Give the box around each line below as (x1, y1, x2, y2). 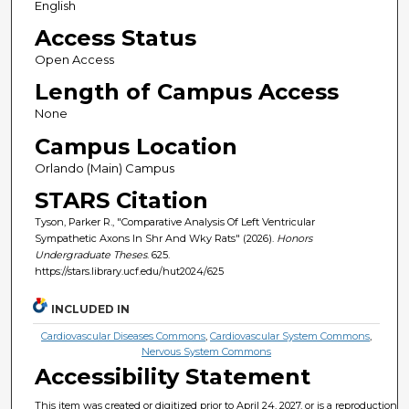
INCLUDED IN (51, 302, 131, 317)
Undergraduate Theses (34, 247, 147, 261)
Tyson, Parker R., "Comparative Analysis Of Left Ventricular (34, 215, 315, 228)
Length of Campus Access (34, 79, 339, 106)
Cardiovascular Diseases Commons (41, 330, 206, 343)
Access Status (34, 25, 196, 52)
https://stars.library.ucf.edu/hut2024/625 (34, 264, 224, 278)
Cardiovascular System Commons (210, 330, 371, 343)
